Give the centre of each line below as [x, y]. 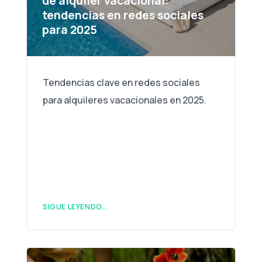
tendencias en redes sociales [123, 15]
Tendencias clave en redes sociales [121, 83]
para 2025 [69, 30]
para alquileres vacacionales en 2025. [125, 100]
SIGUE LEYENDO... [75, 207]
